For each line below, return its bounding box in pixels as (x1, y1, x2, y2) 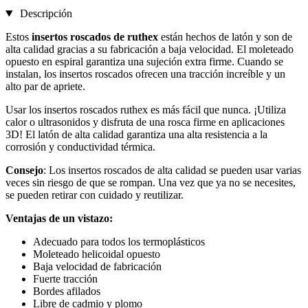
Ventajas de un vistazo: (5, 212, 113, 225)
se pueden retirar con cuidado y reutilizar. (5, 189, 184, 201)
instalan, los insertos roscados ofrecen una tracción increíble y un (5, 68, 285, 80)
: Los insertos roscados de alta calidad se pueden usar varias (43, 164, 301, 177)
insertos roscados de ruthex (32, 31, 158, 43)
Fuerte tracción (33, 273, 98, 285)
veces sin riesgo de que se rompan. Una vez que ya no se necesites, (5, 177, 296, 189)
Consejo (5, 164, 43, 177)
